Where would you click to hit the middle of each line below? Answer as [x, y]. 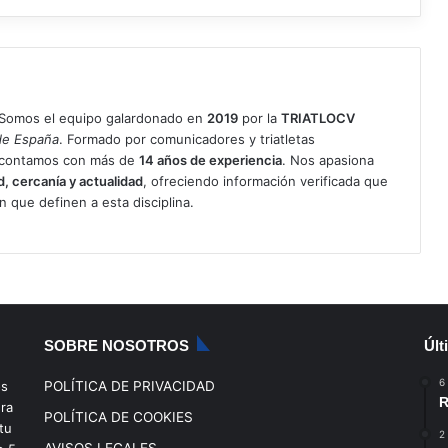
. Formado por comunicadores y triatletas [187, 138]
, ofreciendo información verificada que [265, 180]
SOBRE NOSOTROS [117, 345]
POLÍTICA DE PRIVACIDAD [130, 385]
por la [259, 117]
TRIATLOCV [318, 117]
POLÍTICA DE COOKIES [119, 416]
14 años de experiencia [210, 159]
